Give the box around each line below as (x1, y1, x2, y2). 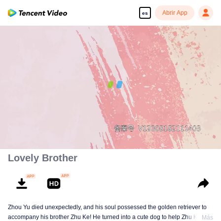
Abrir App (162, 9, 187, 16)
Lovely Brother (8, 152, 77, 163)
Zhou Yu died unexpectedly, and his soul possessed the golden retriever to (8, 204, 207, 211)
